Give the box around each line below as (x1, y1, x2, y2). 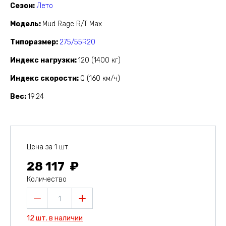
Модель (10, 20, 39, 29)
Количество (27, 175, 67, 184)
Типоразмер (10, 38, 56, 47)
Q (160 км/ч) (80, 74, 120, 83)
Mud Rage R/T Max (42, 20, 102, 29)
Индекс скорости (10, 74, 77, 83)
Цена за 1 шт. (27, 143, 70, 152)
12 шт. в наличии (27, 214, 83, 223)
